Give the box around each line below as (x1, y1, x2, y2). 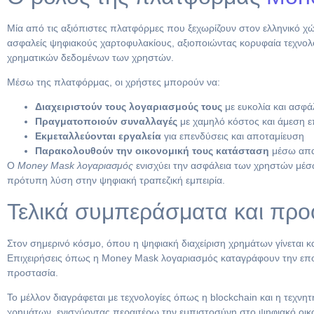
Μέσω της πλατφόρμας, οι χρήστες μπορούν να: (7, 76, 220, 88)
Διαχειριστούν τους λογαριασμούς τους (35, 101, 222, 113)
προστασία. (7, 266, 58, 278)
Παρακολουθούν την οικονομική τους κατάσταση (35, 145, 269, 157)
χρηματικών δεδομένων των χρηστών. (7, 51, 174, 63)
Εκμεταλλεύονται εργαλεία (35, 130, 161, 142)
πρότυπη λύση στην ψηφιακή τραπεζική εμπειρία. (7, 175, 225, 186)
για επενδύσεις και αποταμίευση (161, 130, 304, 142)
